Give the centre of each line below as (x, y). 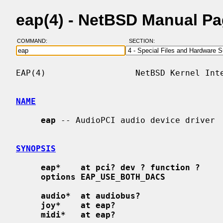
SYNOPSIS (36, 148)
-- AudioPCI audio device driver (135, 120)
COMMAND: (35, 41)
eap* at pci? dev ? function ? (120, 167)
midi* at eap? (78, 215)
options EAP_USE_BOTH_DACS (103, 177)
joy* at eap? (78, 205)
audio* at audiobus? (91, 196)
